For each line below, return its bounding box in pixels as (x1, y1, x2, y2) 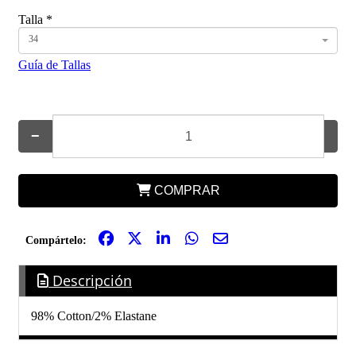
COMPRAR (153, 184, 220, 197)
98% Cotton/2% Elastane (31, 309, 157, 323)
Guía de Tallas (18, 58, 91, 72)
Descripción (48, 271, 132, 291)
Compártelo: (25, 234, 87, 246)
